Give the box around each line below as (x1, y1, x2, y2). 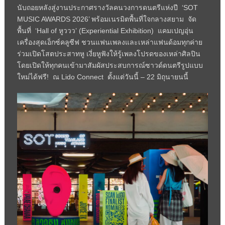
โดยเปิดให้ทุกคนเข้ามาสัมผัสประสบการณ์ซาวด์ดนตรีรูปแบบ (17, 61, 203, 69)
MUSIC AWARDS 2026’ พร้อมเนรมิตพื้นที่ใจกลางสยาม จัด (17, 15, 196, 23)
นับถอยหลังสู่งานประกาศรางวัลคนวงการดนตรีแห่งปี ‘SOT (17, 3, 198, 12)
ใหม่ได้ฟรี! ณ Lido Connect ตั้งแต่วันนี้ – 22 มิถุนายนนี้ (17, 72, 188, 81)
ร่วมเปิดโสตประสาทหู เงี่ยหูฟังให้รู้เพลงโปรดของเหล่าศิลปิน (17, 49, 200, 58)
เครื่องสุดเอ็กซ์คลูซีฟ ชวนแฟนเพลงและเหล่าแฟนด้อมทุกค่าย (17, 38, 202, 46)
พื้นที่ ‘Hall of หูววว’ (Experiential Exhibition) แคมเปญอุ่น (17, 26, 193, 35)
